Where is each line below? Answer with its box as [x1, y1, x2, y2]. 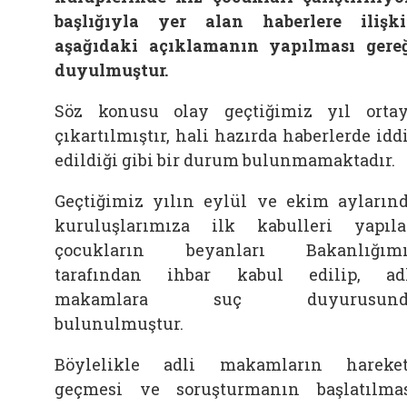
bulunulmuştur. [55, 313, 184, 334]
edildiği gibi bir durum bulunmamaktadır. [55, 149, 395, 171]
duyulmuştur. [55, 59, 168, 81]
